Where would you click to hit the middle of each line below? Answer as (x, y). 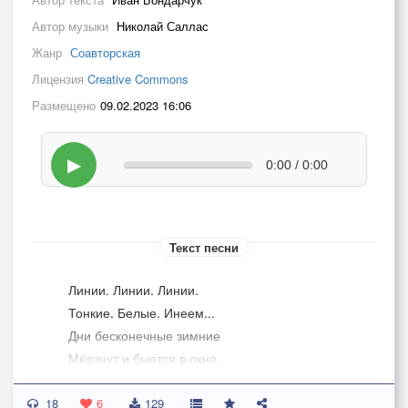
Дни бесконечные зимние (144, 335)
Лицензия (60, 79)
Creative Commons (138, 79)
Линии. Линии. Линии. (133, 290)
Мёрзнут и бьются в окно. (144, 358)
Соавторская (105, 52)
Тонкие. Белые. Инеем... (142, 312)
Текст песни (204, 247)
